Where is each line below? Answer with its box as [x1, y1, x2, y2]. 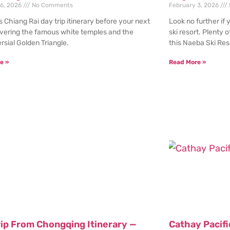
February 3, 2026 [168, 2, 220, 9]
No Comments [30, 2, 73, 9]
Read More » [168, 59, 206, 66]
